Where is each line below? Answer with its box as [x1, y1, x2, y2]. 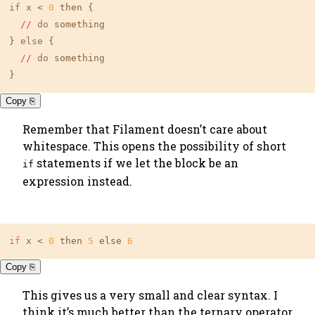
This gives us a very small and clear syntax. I [22, 288, 278, 302]
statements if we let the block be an [34, 155, 238, 170]
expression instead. [22, 174, 132, 188]
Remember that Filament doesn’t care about [22, 122, 267, 136]
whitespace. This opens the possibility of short [22, 139, 286, 153]
